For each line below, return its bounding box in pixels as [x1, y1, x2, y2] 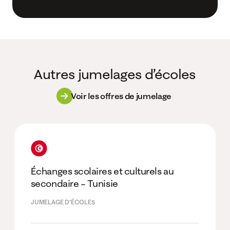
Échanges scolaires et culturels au [30, 165, 174, 177]
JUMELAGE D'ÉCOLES [30, 198, 95, 206]
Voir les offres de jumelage [70, 90, 172, 101]
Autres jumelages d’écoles [34, 66, 196, 83]
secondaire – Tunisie [30, 177, 118, 189]
